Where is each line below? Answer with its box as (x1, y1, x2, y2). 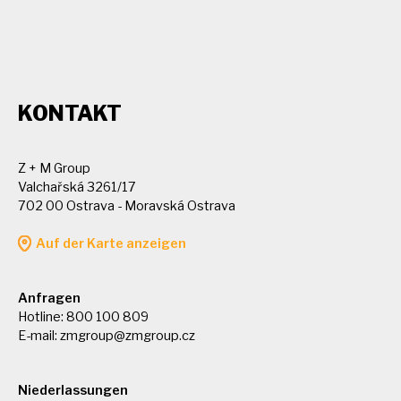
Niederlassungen (18, 381, 128, 398)
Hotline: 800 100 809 (18, 308, 149, 325)
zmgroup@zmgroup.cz (60, 327, 195, 344)
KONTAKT (18, 99, 122, 126)
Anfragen (18, 289, 81, 306)
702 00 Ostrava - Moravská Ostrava (18, 197, 235, 214)
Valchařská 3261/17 (18, 178, 136, 195)
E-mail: (18, 327, 60, 344)
